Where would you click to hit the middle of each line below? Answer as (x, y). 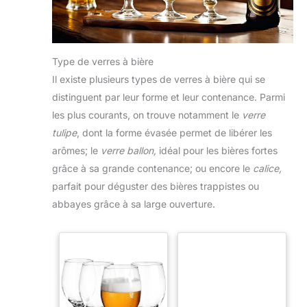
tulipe (64, 133)
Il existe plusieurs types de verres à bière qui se (159, 79)
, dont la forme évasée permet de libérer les (174, 133)
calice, (267, 169)
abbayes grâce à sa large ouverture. (134, 204)
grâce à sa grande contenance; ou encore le (152, 169)
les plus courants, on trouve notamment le (147, 115)
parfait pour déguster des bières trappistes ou (156, 186)
